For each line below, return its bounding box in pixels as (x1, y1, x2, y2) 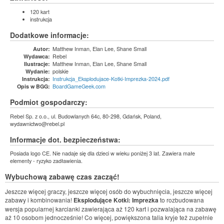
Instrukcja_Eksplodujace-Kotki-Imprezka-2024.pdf (52, 74, 169, 82)
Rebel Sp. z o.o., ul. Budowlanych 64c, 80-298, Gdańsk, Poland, (10, 111, 161, 120)
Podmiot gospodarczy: (10, 97, 87, 107)
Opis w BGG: (17, 82, 50, 90)
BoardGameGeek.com (52, 82, 105, 90)
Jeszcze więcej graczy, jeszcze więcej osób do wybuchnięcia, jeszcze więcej (5, 186, 212, 195)
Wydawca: (23, 52, 50, 60)
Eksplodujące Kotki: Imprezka (73, 195, 158, 204)
